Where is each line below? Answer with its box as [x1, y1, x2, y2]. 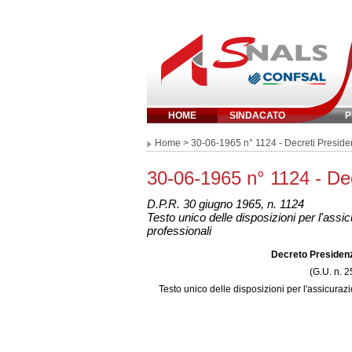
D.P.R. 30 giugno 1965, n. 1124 [147, 197, 304, 211]
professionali [147, 224, 211, 237]
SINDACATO [229, 110, 285, 121]
